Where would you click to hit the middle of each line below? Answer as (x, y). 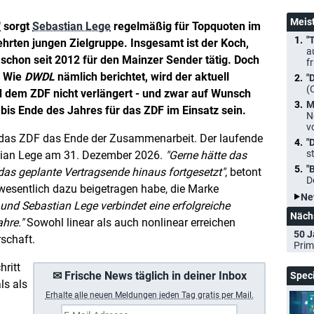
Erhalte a (62, 295)
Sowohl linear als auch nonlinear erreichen (130, 223)
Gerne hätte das (208, 155)
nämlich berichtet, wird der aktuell (142, 77)
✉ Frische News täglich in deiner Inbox (149, 276)
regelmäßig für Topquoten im (186, 26)
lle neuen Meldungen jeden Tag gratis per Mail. (166, 295)
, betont (243, 172)
